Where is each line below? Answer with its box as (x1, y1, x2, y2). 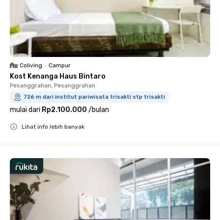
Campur (49, 62, 71, 69)
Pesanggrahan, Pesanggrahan (10, 82, 95, 89)
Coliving (20, 62, 42, 69)
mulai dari (10, 106, 40, 114)
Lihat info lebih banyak (22, 123, 84, 130)
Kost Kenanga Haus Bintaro (10, 72, 106, 81)
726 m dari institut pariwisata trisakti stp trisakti (24, 94, 165, 100)
